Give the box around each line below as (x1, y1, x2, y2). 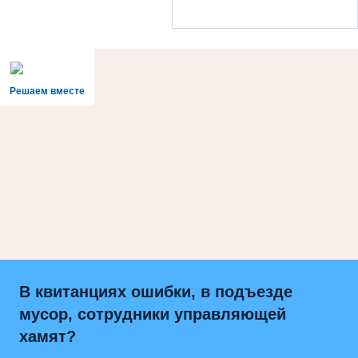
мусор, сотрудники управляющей (18, 305, 286, 324)
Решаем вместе (9, 86, 85, 97)
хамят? (18, 328, 76, 346)
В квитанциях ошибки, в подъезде (18, 283, 292, 301)
